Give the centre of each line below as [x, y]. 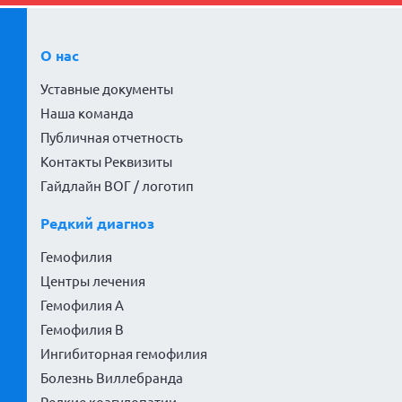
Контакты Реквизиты [106, 162]
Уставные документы [107, 90]
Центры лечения [93, 282]
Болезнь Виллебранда [112, 379]
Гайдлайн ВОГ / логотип [117, 187]
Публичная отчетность [112, 138]
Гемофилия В [82, 330]
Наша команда [87, 114]
